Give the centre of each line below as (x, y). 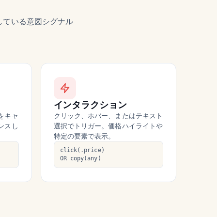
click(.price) (82, 150)
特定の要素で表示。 (84, 136)
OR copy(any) (80, 159)
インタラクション (90, 105)
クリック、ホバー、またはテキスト (108, 116)
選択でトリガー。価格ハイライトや (108, 126)
